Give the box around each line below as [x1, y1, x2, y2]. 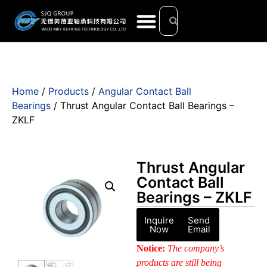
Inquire [144, 215, 175, 226]
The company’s [167, 243, 225, 253]
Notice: [136, 243, 166, 253]
